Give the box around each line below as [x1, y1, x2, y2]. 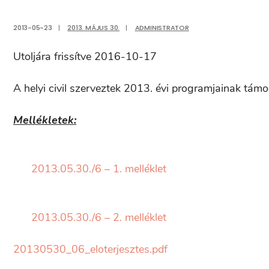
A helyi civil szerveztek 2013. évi [13, 81, 172, 95]
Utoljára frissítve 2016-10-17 [13, 49, 157, 64]
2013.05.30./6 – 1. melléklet [31, 162, 166, 176]
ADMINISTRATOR [134, 23, 189, 32]
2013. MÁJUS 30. [67, 23, 120, 32]
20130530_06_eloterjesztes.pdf [13, 242, 168, 256]
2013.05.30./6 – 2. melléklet [31, 210, 166, 225]
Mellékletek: [13, 113, 76, 127]
